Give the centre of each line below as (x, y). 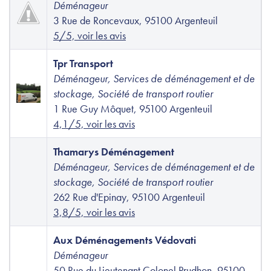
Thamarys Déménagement (114, 152)
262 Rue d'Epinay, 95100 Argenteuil (129, 197)
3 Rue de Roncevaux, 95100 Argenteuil (135, 21)
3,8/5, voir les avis (94, 212)
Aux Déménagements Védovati (125, 240)
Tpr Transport (83, 64)
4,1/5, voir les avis (94, 124)
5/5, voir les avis (90, 36)
